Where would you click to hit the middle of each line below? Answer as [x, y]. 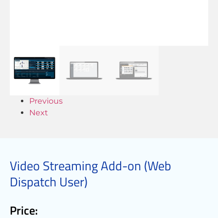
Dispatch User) [49, 182]
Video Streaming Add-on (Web [91, 166]
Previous [46, 101]
